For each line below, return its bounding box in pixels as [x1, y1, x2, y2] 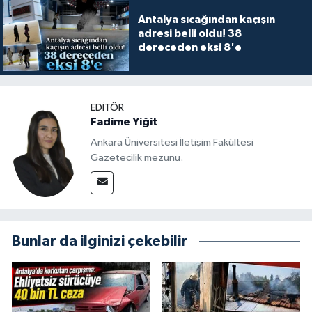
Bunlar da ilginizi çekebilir [12, 233, 187, 249]
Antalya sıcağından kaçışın [137, 14, 275, 26]
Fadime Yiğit [91, 116, 157, 128]
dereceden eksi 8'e [137, 42, 242, 54]
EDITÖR [91, 102, 124, 114]
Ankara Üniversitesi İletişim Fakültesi [91, 136, 253, 148]
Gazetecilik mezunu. [91, 152, 183, 163]
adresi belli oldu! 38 [137, 28, 242, 40]
